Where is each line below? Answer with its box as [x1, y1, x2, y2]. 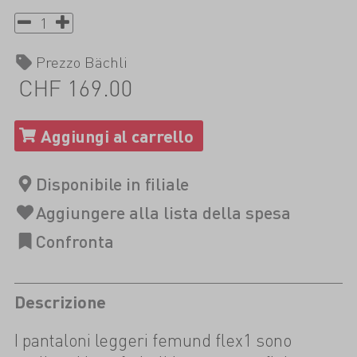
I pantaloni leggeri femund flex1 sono [14, 328, 292, 351]
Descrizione [14, 291, 106, 313]
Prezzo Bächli [35, 51, 127, 72]
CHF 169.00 [18, 72, 133, 102]
